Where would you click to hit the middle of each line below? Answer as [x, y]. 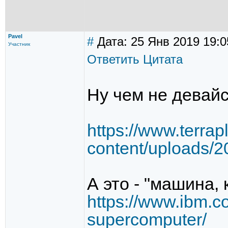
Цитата [163, 59]
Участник [19, 44]
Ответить [113, 59]
